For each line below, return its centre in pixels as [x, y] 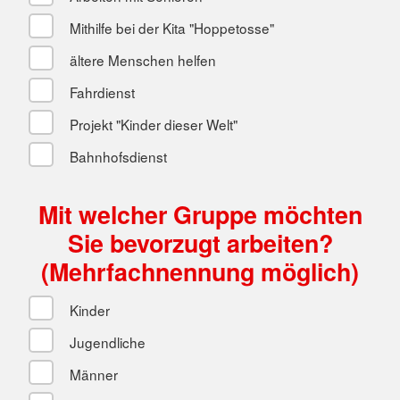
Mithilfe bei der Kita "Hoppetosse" [170, 27]
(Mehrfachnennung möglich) [200, 271]
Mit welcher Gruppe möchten [200, 214]
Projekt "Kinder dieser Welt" [151, 124]
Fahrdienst [100, 92]
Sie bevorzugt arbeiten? [200, 242]
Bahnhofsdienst [116, 156]
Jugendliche [105, 342]
